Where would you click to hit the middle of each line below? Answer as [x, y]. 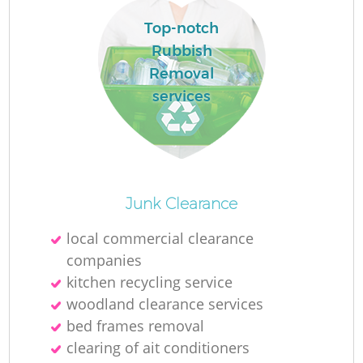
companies [105, 260]
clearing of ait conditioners [158, 347]
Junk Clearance [181, 203]
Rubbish [181, 51]
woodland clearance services [165, 303]
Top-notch [181, 29]
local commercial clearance [160, 238]
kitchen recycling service [150, 282]
